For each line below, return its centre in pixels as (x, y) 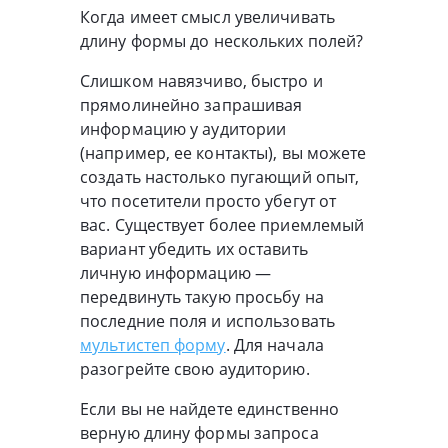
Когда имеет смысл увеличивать (207, 17)
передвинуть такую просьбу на (202, 297)
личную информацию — (175, 273)
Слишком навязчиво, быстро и (201, 81)
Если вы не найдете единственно (210, 409)
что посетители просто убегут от (208, 201)
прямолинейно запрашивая (191, 105)
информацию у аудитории (183, 129)
